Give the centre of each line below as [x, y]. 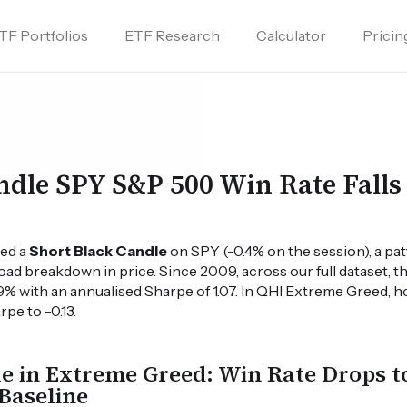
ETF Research [172, 35]
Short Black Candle [99, 250]
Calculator [291, 35]
